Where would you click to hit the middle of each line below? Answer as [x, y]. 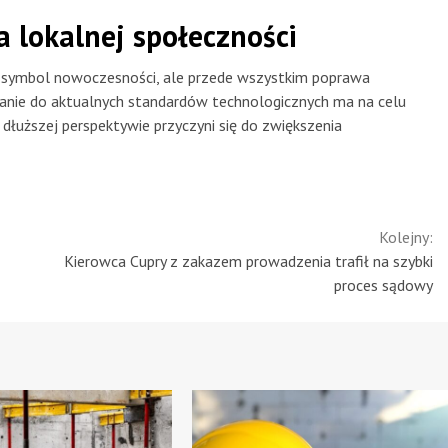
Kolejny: [406, 236]
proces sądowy [383, 284]
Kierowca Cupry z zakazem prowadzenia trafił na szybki [248, 260]
